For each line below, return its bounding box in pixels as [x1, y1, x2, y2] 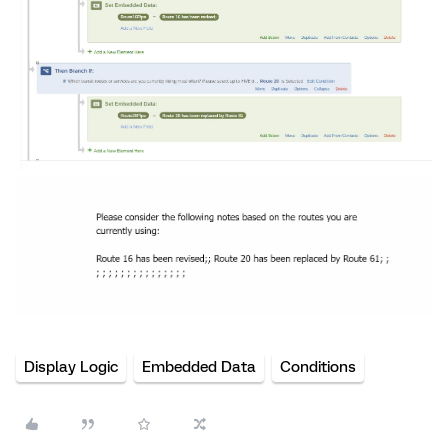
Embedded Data [142, 358, 256, 377]
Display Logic [24, 358, 118, 377]
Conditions [280, 358, 356, 377]
